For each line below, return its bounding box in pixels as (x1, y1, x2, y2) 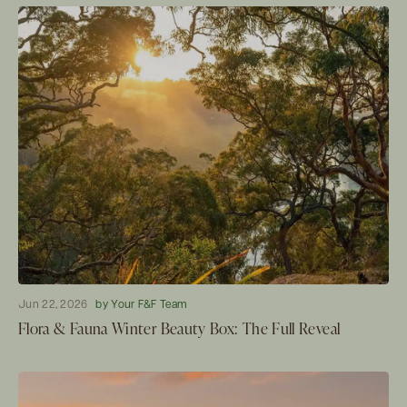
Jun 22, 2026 (18, 298, 88, 311)
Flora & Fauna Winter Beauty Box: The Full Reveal (18, 315, 341, 339)
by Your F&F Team (95, 298, 188, 311)
